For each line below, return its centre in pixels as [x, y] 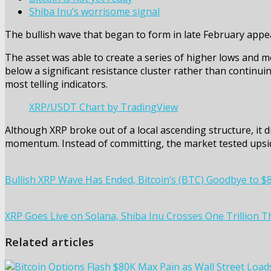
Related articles [49, 241]
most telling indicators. [56, 84]
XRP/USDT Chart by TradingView [103, 107]
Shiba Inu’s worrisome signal [94, 11]
